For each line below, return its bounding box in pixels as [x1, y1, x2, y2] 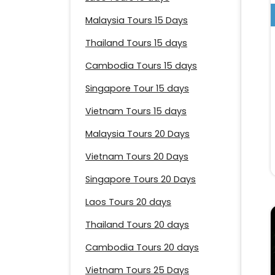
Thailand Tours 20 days [85, 219, 189, 231]
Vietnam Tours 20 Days [85, 150, 188, 163]
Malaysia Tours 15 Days [85, 14, 188, 27]
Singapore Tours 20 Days [85, 173, 196, 186]
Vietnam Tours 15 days [85, 105, 187, 118]
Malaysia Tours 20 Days [85, 128, 190, 141]
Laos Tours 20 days [85, 196, 171, 209]
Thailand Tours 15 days [85, 37, 187, 50]
